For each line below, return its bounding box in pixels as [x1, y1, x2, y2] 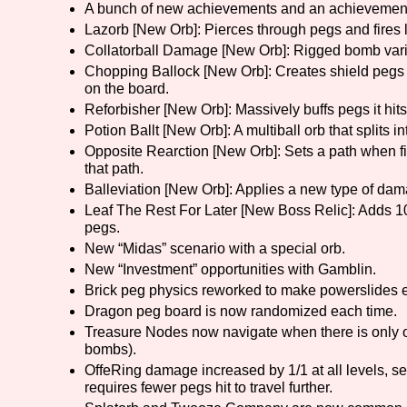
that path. [84, 161, 144, 177]
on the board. [84, 81, 169, 97]
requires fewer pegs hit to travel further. [84, 380, 333, 396]
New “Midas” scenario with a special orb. [84, 241, 345, 257]
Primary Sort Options [44, 24, 227, 44]
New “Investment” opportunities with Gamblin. [84, 262, 376, 278]
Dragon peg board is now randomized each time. [84, 303, 397, 320]
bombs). [84, 342, 136, 358]
